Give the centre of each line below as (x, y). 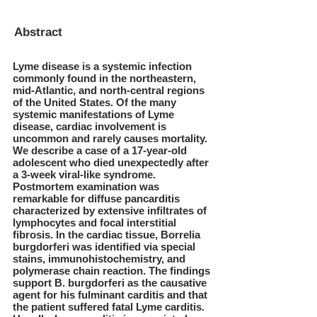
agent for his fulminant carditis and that (110, 295)
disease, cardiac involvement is (90, 126)
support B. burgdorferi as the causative (110, 283)
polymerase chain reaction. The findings (111, 271)
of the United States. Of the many (94, 102)
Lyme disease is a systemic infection (102, 66)
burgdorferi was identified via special (104, 247)
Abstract (38, 32)
